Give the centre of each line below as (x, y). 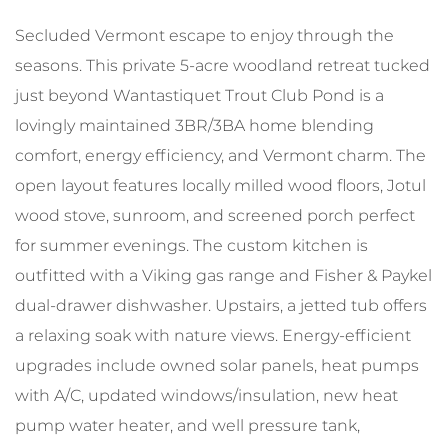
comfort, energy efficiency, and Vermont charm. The (220, 155)
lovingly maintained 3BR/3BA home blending (194, 125)
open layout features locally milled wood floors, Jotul (220, 185)
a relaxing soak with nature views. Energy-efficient (213, 335)
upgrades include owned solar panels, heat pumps (217, 365)
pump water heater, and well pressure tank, (187, 425)
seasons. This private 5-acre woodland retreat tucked (222, 65)
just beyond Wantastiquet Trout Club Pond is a (199, 95)
